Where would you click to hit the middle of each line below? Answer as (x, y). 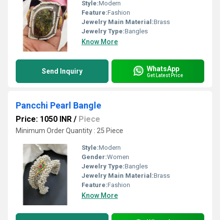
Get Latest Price (165, 75)
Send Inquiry (62, 71)
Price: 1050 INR (44, 119)
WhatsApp (163, 69)
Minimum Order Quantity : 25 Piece (69, 131)
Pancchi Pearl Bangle (58, 105)
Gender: (94, 157)
